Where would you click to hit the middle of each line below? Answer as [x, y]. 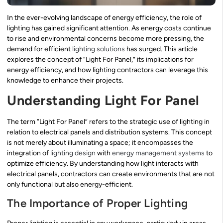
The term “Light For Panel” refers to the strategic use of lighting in [108, 122]
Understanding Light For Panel [103, 101]
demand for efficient [40, 49]
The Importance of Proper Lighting [98, 203]
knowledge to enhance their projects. [65, 80]
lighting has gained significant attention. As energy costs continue [109, 28]
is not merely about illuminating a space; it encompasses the [100, 143]
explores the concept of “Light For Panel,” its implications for [100, 59]
